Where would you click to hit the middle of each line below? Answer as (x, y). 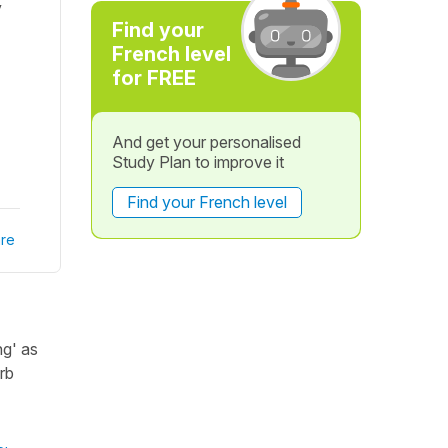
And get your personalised (206, 142)
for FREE (153, 78)
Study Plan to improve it (197, 162)
